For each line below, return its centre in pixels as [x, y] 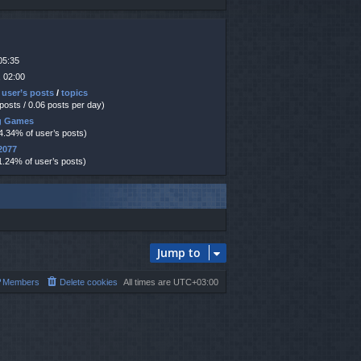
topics [75, 92]
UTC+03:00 [196, 282]
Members [21, 282]
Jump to [179, 253]
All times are [148, 282]
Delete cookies [89, 282]
